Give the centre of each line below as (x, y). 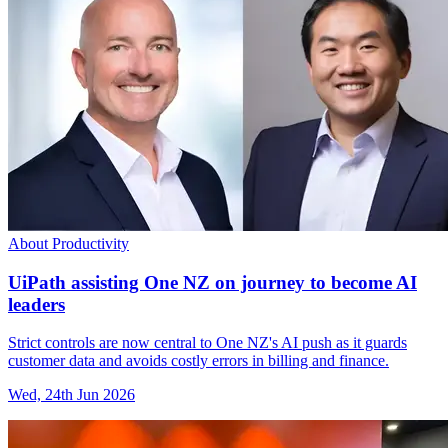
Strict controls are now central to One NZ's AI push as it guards (207, 343)
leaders (36, 304)
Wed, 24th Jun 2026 (71, 395)
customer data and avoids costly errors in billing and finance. (198, 361)
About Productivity (68, 243)
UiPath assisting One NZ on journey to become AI (212, 282)
